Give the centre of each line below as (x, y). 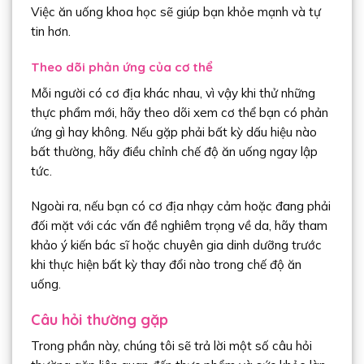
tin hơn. (50, 32)
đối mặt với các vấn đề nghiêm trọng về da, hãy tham (179, 226)
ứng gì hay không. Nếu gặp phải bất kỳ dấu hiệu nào (173, 132)
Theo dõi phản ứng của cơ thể (121, 67)
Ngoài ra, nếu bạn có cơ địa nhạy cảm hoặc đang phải (180, 206)
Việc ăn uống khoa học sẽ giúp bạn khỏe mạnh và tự (175, 12)
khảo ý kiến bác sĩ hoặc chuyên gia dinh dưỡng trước (176, 245)
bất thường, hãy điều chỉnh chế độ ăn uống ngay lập (174, 151)
